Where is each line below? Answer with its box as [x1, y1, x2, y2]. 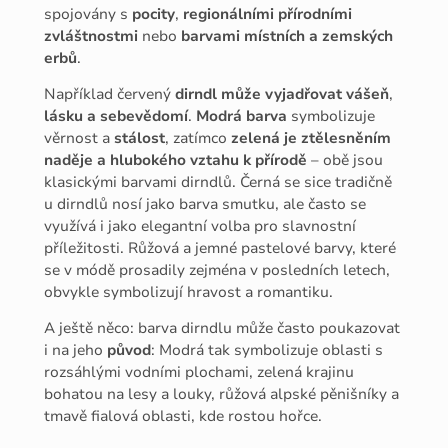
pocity [132, 3, 176, 24]
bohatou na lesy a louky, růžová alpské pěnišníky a [44, 384, 400, 405]
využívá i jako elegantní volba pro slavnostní [44, 215, 357, 236]
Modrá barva [196, 105, 288, 126]
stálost [114, 127, 166, 148]
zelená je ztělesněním [231, 127, 392, 148]
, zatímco [165, 127, 232, 148]
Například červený [44, 83, 172, 104]
